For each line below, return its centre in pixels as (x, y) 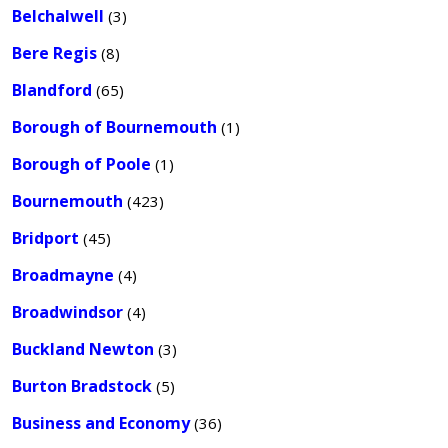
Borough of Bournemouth (114, 127)
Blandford (52, 90)
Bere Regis (54, 53)
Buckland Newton (83, 349)
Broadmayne (63, 275)
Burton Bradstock (82, 386)
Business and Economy (101, 423)
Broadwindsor (67, 312)
